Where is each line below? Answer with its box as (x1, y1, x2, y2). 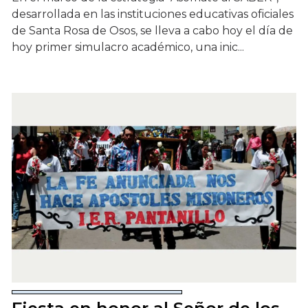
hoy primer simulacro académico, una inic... (12, 41, 244, 54)
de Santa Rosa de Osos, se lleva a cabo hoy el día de (12, 24, 293, 38)
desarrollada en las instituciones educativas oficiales (12, 8, 294, 21)
